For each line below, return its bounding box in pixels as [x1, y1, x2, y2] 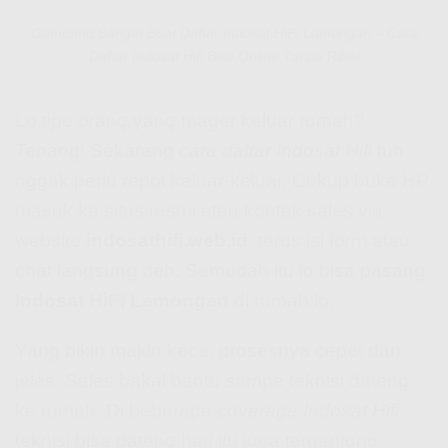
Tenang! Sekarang [15, 139, 179, 161]
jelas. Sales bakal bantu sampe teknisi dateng [15, 370, 409, 392]
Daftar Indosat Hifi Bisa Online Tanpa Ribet [88, 47, 360, 64]
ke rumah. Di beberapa [15, 400, 217, 422]
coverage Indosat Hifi [217, 400, 399, 422]
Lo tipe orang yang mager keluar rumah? [15, 109, 365, 131]
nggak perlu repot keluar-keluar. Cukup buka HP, [15, 169, 432, 191]
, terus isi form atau [248, 229, 410, 251]
